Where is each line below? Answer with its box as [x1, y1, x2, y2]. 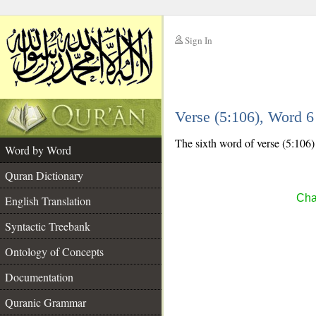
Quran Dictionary [5, 168, 83, 183]
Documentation [5, 269, 73, 284]
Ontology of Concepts [5, 244, 104, 259]
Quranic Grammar [5, 295, 86, 310]
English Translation [5, 193, 91, 208]
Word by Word [5, 142, 71, 157]
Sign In [185, 34, 212, 47]
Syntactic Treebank [5, 219, 90, 233]
